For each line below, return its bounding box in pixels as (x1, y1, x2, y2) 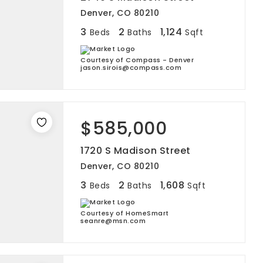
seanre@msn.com (80, 216, 146, 225)
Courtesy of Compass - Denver (80, 55, 194, 65)
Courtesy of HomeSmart (80, 208, 169, 218)
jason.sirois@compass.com (80, 63, 181, 72)
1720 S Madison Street (80, 144, 191, 157)
